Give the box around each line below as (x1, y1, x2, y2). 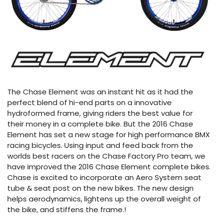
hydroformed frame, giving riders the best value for (7, 108, 193, 119)
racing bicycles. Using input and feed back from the (7, 140, 193, 151)
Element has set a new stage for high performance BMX (7, 129, 210, 140)
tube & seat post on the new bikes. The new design (7, 183, 194, 194)
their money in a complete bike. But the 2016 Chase (7, 119, 193, 129)
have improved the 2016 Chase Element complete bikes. (7, 162, 211, 172)
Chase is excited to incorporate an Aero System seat (7, 172, 201, 183)
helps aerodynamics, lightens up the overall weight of (7, 194, 201, 204)
